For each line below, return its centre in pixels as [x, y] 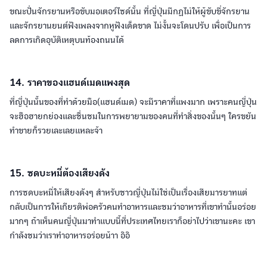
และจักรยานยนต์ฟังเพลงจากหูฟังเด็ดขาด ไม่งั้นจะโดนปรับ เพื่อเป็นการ [130, 26]
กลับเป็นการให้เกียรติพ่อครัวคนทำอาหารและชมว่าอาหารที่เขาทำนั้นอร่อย [133, 207]
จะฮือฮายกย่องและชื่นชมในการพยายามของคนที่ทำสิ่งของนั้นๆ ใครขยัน [133, 117]
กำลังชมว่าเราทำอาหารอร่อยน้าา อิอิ [70, 236]
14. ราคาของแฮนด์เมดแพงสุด [70, 83]
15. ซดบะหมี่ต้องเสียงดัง [60, 174]
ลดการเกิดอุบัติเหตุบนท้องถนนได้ [67, 40]
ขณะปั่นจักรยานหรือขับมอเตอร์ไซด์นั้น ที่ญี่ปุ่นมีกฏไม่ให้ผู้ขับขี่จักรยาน [130, 12]
